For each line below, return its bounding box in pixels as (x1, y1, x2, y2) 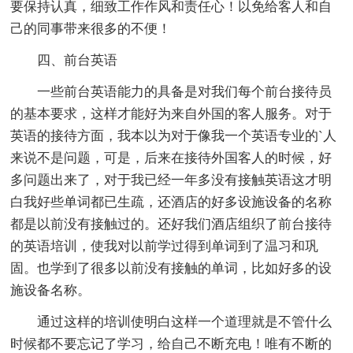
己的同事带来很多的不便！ (10, 21, 172, 37)
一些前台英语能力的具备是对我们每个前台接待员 (37, 84, 333, 100)
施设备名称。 (10, 283, 91, 299)
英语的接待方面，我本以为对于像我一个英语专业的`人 (10, 128, 337, 144)
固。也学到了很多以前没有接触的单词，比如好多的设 (10, 261, 333, 277)
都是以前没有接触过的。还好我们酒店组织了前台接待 (10, 217, 333, 232)
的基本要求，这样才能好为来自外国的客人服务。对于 (10, 106, 333, 122)
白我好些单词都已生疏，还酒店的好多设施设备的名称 (10, 195, 333, 210)
